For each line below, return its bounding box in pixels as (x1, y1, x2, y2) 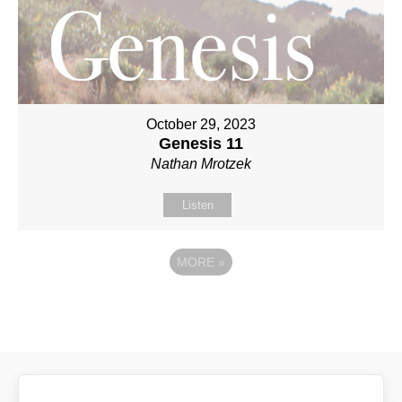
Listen (181, 197, 214, 212)
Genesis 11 (159, 134, 243, 153)
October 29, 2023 (146, 116, 256, 132)
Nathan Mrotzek (151, 155, 251, 171)
